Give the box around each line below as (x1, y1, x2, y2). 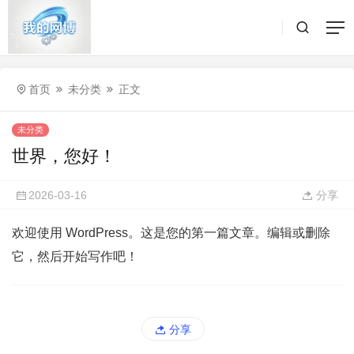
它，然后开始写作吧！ (12, 250, 138, 263)
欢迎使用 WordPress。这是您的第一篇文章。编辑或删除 (12, 226, 330, 239)
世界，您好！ (12, 146, 116, 166)
